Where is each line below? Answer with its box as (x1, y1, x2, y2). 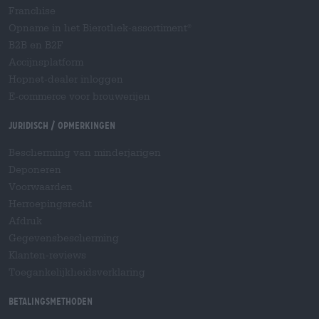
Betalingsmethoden (9, 296, 93, 307)
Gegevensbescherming (9, 232, 119, 244)
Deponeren (9, 164, 61, 175)
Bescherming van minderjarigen (9, 147, 161, 158)
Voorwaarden (9, 181, 73, 192)
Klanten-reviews (9, 249, 86, 261)
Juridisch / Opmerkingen (9, 120, 115, 131)
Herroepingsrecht (9, 198, 92, 209)
